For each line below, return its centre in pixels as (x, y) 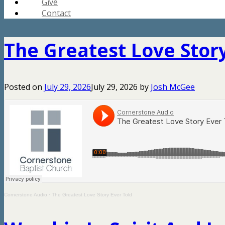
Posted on (24, 87)
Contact (56, 13)
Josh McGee (173, 87)
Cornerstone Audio (26, 195)
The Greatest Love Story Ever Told (92, 195)
